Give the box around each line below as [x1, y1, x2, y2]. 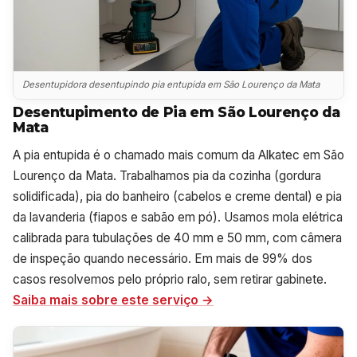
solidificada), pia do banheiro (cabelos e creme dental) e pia [13, 188, 342, 204]
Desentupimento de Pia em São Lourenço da [13, 103, 340, 120]
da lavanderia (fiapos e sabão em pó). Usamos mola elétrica [13, 209, 343, 225]
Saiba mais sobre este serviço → [13, 292, 214, 308]
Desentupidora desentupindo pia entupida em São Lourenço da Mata [22, 79, 320, 91]
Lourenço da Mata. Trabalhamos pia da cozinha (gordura [13, 167, 321, 183]
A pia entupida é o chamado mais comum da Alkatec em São [13, 147, 344, 163]
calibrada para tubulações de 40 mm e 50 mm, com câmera [13, 229, 342, 245]
